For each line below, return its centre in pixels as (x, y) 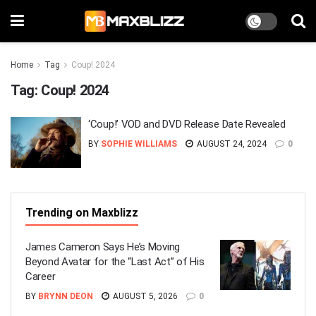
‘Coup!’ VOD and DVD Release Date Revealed (187, 124)
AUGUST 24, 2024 (231, 144)
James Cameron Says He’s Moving (103, 247)
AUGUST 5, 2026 (144, 296)
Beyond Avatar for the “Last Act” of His (115, 261)
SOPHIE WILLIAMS (139, 144)
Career (41, 276)
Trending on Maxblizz (82, 212)
